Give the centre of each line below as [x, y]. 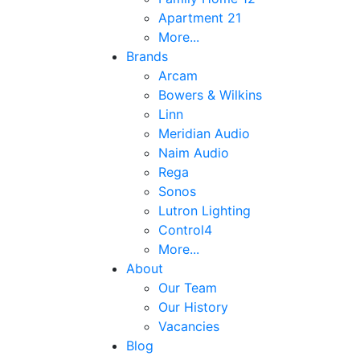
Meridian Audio [204, 133]
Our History [193, 307]
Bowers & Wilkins [210, 94]
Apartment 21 [200, 17]
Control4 [185, 229]
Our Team [188, 287]
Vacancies [189, 326]
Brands [147, 56]
